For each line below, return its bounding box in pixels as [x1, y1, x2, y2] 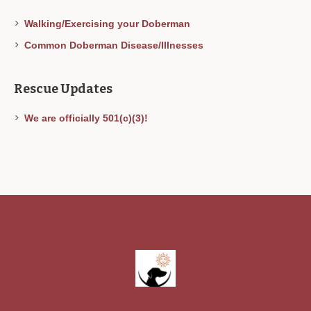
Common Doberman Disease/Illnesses [24, 40, 204, 51]
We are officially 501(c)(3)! [24, 112, 149, 124]
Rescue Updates [14, 81, 113, 97]
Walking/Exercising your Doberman [24, 18, 191, 30]
